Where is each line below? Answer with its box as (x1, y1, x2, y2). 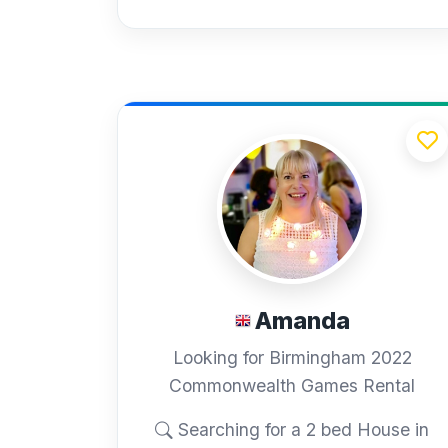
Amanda (254, 306, 350, 335)
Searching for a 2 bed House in (173, 419, 429, 441)
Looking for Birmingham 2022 (172, 347, 412, 369)
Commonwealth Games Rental (169, 375, 415, 397)
